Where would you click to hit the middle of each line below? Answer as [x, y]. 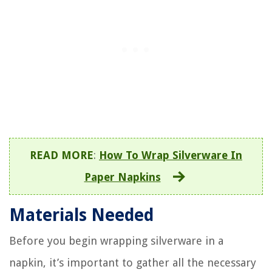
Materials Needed [81, 216]
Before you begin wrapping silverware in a [116, 241]
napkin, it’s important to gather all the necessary [133, 263]
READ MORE [62, 155]
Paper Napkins [122, 177]
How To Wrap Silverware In [171, 155]
